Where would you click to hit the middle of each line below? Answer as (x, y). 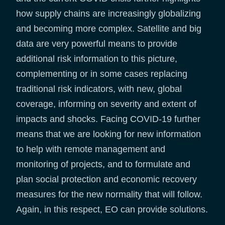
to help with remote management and (91, 149)
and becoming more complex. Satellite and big (109, 28)
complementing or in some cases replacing (102, 74)
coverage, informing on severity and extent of (106, 104)
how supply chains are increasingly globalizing (108, 13)
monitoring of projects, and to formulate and (103, 164)
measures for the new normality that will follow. (109, 194)
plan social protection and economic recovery (106, 179)
